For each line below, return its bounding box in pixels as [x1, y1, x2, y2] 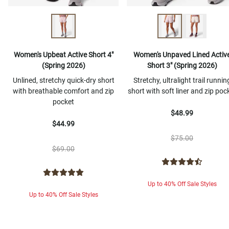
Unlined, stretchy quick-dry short [12, 76, 114, 85]
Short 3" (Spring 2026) [147, 61, 217, 70]
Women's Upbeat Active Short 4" [13, 51, 113, 59]
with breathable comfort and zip [13, 87, 114, 96]
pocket [53, 98, 74, 106]
